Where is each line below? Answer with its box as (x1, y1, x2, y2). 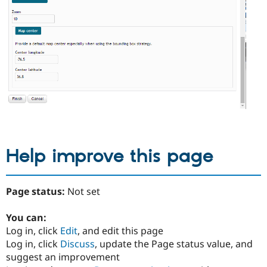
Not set (67, 184, 100, 198)
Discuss (60, 237, 95, 250)
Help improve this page (6, 145, 213, 169)
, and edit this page (77, 223, 163, 237)
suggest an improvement (6, 250, 120, 263)
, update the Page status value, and (95, 237, 253, 250)
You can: (6, 210, 46, 224)
